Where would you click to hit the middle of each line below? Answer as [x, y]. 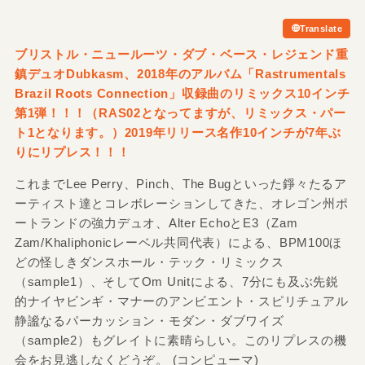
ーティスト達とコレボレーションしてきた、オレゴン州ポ [181, 204]
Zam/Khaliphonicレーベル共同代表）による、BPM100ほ [178, 243]
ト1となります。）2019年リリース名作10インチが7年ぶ [178, 133]
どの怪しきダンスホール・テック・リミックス [149, 262]
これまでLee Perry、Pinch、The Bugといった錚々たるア [180, 184]
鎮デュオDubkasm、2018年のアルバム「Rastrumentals [180, 74]
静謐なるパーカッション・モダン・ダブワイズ [149, 321]
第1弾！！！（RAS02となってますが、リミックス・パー [180, 113]
